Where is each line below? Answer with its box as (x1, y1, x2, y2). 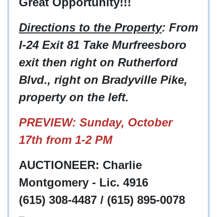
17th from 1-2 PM (19, 133, 112, 147)
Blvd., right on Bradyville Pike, (19, 73, 187, 87)
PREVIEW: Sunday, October (19, 116, 172, 129)
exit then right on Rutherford (19, 56, 178, 69)
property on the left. (19, 91, 129, 104)
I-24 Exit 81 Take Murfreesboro (19, 38, 186, 52)
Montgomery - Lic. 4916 (19, 176, 148, 189)
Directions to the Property (19, 21, 162, 34)
